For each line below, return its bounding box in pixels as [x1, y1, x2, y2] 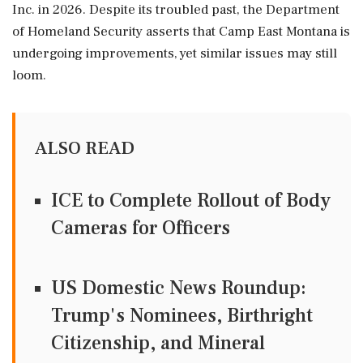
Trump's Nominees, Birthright [51, 303, 313, 328]
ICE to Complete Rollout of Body [51, 188, 331, 213]
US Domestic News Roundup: [51, 275, 306, 301]
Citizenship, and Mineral [51, 331, 265, 356]
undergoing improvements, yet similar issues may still [12, 45, 337, 62]
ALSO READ [35, 136, 135, 160]
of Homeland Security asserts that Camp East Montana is [12, 23, 350, 41]
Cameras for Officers [51, 216, 230, 241]
